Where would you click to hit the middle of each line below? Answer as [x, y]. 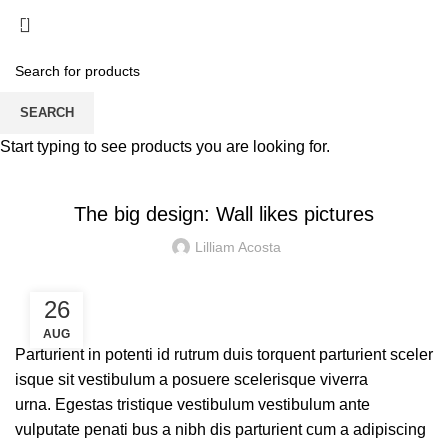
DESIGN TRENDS [224, 165]
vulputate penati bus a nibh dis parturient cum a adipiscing [220, 429]
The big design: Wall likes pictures [224, 214]
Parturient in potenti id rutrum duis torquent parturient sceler [224, 354]
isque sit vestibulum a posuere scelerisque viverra [191, 379]
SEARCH [47, 112]
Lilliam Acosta [238, 247]
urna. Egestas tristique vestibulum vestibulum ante [192, 404]
